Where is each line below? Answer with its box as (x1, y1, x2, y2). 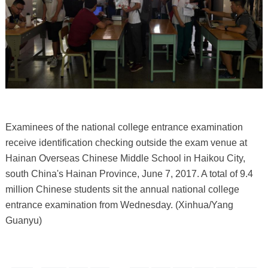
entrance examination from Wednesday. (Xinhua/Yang (5, 200, 233, 211)
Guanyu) (5, 215, 42, 226)
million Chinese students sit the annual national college (5, 184, 239, 195)
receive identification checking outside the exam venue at (5, 138, 247, 148)
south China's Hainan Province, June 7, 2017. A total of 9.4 (5, 169, 253, 179)
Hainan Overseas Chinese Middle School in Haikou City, (5, 153, 245, 164)
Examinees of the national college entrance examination (5, 122, 243, 133)
